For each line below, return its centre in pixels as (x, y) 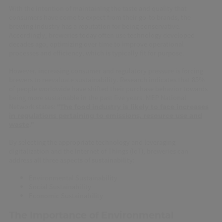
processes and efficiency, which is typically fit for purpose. (96, 53)
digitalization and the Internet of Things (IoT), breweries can (98, 151)
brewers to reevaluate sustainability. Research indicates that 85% (107, 80)
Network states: (33, 107)
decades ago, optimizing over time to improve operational (96, 44)
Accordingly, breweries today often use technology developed (102, 35)
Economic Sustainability (66, 196)
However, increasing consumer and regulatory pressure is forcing (106, 71)
